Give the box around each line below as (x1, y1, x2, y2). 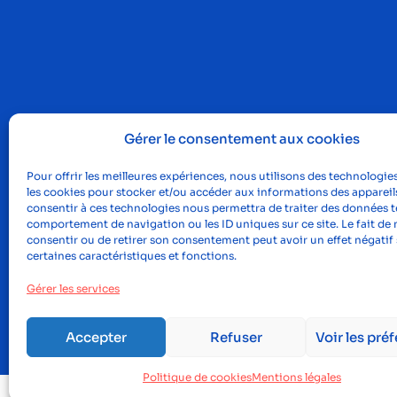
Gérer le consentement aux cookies (123, 130, 360, 147)
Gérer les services (27, 282, 120, 295)
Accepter (66, 328, 128, 346)
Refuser (209, 328, 262, 346)
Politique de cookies (142, 370, 252, 384)
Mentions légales (251, 370, 341, 384)
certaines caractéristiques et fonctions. (27, 249, 237, 262)
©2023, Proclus (298, 313, 378, 326)
